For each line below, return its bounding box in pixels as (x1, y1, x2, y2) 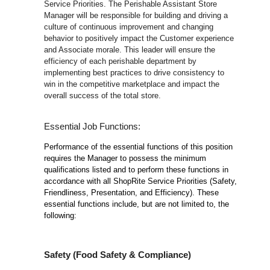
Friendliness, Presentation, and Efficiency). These (44, 188, 219, 198)
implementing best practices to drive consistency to (44, 68, 225, 78)
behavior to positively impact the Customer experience (44, 34, 234, 43)
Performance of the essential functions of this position (44, 142, 233, 152)
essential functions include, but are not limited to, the (44, 199, 230, 209)
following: (44, 211, 77, 221)
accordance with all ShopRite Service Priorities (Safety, (44, 177, 237, 186)
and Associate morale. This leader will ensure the (44, 45, 216, 55)
